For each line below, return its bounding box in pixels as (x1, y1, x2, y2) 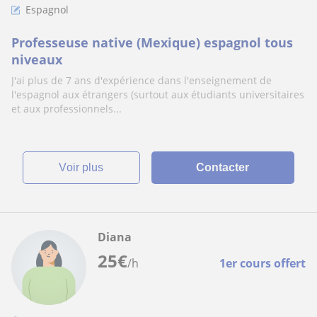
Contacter (196, 161, 250, 173)
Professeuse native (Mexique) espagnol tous (11, 34, 293, 51)
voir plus (67, 161, 104, 173)
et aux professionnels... (11, 102, 122, 115)
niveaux (11, 51, 62, 68)
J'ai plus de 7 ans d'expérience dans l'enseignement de (11, 74, 272, 87)
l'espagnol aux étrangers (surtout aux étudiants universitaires (11, 88, 304, 101)
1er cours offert (219, 255, 306, 271)
